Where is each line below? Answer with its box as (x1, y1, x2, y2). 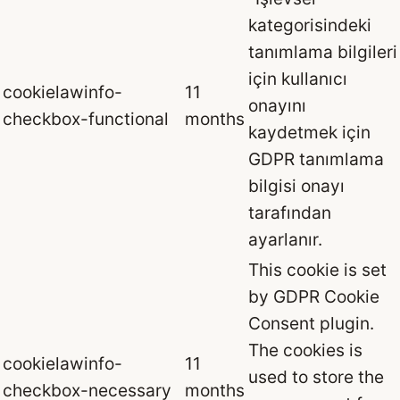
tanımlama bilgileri (248, 41, 397, 63)
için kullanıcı (248, 68, 347, 90)
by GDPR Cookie (248, 286, 379, 308)
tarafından (248, 202, 331, 224)
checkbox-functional (3, 108, 169, 130)
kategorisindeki (248, 14, 371, 37)
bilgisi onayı (248, 175, 345, 197)
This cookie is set (248, 259, 387, 281)
